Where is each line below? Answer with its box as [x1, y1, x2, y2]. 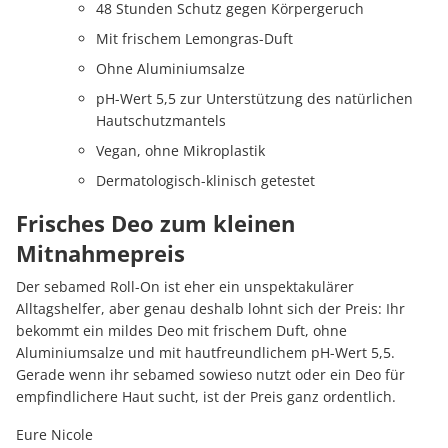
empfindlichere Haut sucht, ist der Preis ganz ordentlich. [16, 387, 396, 407]
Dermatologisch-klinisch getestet [96, 171, 315, 191]
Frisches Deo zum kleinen [16, 208, 295, 239]
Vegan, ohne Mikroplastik [96, 141, 265, 161]
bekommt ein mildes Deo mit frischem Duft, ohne [16, 321, 347, 341]
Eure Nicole [16, 425, 93, 445]
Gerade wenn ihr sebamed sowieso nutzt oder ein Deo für [16, 365, 405, 385]
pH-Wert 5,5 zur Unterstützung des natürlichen [96, 89, 413, 109]
